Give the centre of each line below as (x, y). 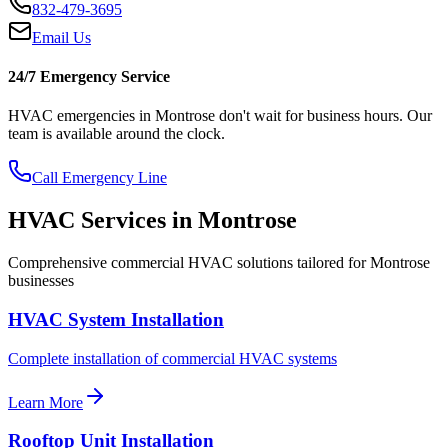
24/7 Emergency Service (89, 77)
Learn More (45, 402)
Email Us (61, 37)
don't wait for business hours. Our (323, 116)
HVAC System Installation (116, 319)
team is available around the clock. (116, 134)
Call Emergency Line (99, 178)
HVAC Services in (103, 220)
